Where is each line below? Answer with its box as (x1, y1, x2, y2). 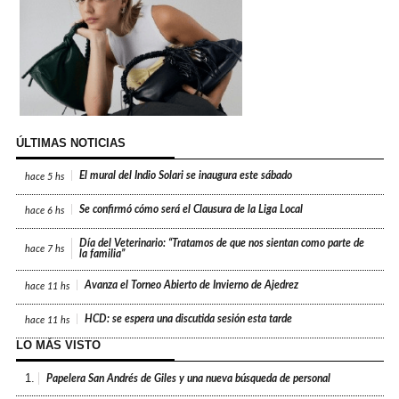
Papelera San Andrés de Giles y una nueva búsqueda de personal (46, 373, 331, 385)
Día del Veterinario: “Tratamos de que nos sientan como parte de (79, 238, 365, 249)
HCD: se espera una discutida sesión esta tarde (85, 313, 293, 325)
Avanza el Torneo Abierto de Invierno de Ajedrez (85, 280, 299, 291)
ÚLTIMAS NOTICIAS (15, 136, 126, 151)
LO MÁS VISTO (15, 338, 101, 353)
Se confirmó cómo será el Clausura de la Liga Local (79, 204, 304, 216)
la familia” (79, 248, 126, 260)
